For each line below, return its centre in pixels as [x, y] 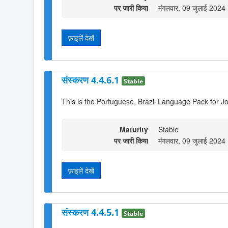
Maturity [134, 129]
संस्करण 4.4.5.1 [92, 212]
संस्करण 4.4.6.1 [92, 80]
